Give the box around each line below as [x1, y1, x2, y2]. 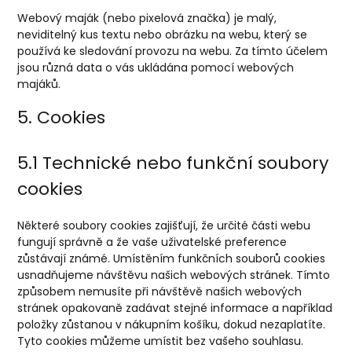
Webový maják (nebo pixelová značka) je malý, [17, 10, 277, 26]
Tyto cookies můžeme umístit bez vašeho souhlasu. [17, 333, 304, 349]
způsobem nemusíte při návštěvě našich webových [17, 284, 302, 299]
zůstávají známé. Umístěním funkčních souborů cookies [17, 251, 326, 266]
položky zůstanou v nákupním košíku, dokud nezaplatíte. [17, 317, 326, 332]
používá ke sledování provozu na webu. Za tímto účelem [17, 43, 328, 59]
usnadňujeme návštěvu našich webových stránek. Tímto [17, 267, 331, 283]
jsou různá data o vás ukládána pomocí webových [17, 60, 295, 75]
